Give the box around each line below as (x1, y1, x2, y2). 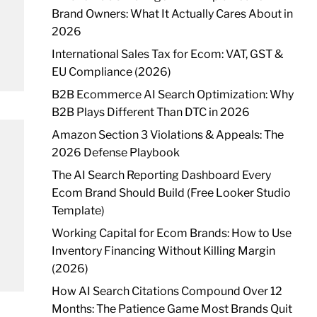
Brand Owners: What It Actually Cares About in (51, 7, 293, 21)
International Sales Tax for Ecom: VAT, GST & (51, 47, 283, 61)
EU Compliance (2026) (51, 65, 171, 79)
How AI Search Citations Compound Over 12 (51, 284, 282, 298)
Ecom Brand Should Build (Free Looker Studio (51, 186, 291, 200)
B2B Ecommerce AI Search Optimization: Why (51, 88, 294, 101)
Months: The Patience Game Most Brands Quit (51, 302, 292, 316)
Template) (51, 204, 105, 217)
